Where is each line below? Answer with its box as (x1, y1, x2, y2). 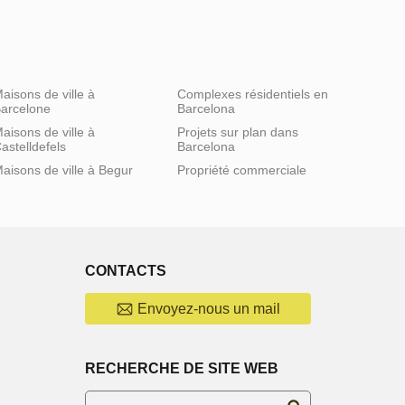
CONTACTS (85, 263, 166, 279)
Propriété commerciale (177, 163, 306, 178)
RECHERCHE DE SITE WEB (85, 361, 278, 377)
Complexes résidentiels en (177, 87, 328, 102)
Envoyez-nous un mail (137, 301, 280, 317)
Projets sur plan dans (177, 125, 298, 140)
